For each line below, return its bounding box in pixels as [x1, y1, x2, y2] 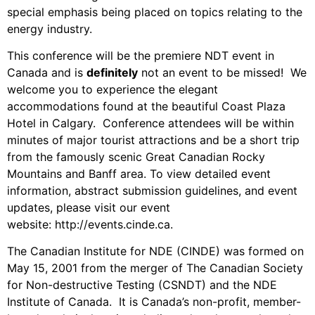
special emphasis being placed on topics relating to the [7, 4, 302, 19]
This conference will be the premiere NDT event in [7, 49, 274, 63]
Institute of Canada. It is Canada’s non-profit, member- [7, 295, 301, 309]
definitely [86, 65, 138, 80]
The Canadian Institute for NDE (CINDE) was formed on [7, 244, 304, 259]
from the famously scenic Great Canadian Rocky [7, 150, 265, 165]
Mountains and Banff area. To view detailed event [7, 167, 271, 181]
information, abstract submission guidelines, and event [7, 184, 297, 198]
